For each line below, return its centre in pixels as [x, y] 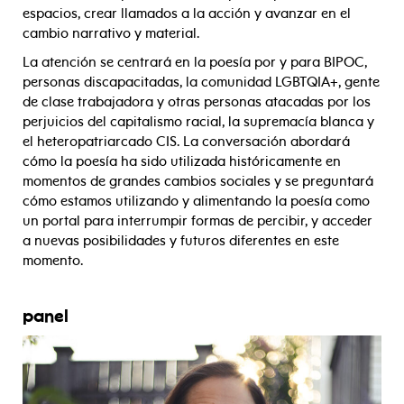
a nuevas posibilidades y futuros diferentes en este [181, 241]
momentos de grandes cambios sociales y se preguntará [198, 182]
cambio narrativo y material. [111, 34]
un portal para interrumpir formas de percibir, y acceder [197, 221]
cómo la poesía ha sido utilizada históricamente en [182, 162]
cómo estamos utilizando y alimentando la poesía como [196, 202]
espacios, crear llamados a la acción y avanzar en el [187, 14]
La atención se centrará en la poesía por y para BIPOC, [195, 63]
